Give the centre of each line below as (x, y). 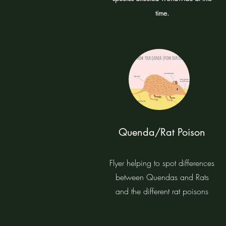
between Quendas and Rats (162, 177)
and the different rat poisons (162, 191)
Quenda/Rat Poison (162, 132)
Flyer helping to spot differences (162, 163)
